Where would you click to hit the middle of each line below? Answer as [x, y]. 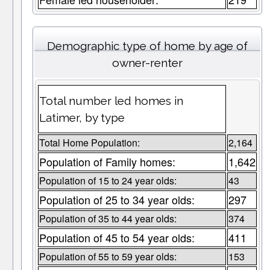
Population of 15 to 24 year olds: [108, 181]
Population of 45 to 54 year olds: [117, 238]
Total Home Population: [89, 143]
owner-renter [147, 63]
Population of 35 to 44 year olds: [108, 219]
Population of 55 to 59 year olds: [108, 257]
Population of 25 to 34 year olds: [117, 200]
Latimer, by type [82, 118]
